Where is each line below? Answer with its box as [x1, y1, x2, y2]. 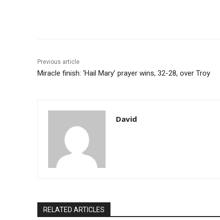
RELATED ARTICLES [43, 205, 105, 214]
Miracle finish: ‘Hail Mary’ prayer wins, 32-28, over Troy [37, 68, 210, 78]
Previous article [37, 58, 80, 65]
